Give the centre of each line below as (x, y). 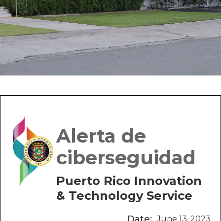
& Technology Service (125, 196)
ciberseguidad (126, 158)
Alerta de (101, 136)
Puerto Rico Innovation (129, 181)
